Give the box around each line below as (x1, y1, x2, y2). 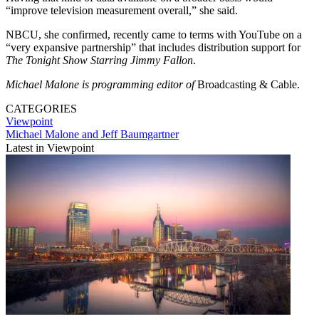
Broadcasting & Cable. (194, 78, 300, 90)
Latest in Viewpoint (6, 141, 94, 154)
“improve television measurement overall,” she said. (6, 4, 238, 16)
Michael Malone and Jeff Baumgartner (6, 127, 179, 140)
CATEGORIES (6, 102, 77, 115)
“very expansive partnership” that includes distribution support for (6, 41, 300, 53)
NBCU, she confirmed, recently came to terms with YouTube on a (6, 28, 302, 41)
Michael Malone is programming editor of (6, 78, 194, 90)
